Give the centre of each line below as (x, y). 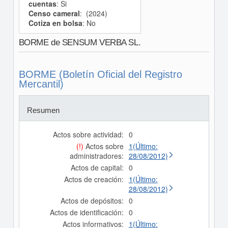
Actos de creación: (94, 179)
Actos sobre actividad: (88, 135)
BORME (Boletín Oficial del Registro (100, 75)
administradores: (96, 156)
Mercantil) (41, 84)
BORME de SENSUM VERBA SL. (80, 43)
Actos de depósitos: (92, 201)
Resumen (43, 110)
